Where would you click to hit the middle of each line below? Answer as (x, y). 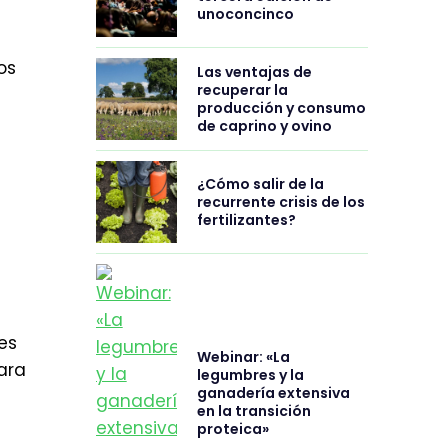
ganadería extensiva (274, 393)
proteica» (233, 429)
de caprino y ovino (265, 126)
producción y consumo (282, 108)
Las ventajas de (255, 72)
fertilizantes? (247, 219)
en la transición (254, 411)
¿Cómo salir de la (261, 183)
